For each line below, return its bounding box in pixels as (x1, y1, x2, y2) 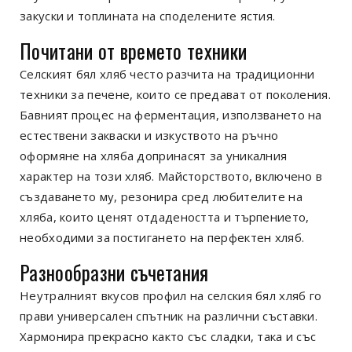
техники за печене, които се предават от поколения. (20, 86, 331, 103)
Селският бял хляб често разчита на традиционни (20, 66, 315, 82)
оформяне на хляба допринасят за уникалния (20, 148, 288, 164)
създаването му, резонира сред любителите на (20, 189, 302, 205)
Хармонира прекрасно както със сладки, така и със (20, 328, 317, 345)
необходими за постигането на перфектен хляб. (20, 229, 305, 246)
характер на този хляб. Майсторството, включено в (20, 168, 323, 185)
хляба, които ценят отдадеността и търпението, (20, 209, 310, 225)
